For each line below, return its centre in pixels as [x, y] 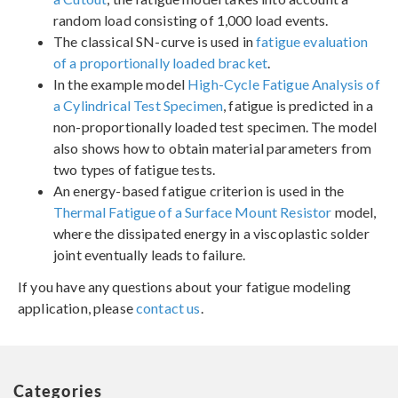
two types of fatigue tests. [135, 169]
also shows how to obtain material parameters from [213, 147]
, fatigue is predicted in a [298, 105]
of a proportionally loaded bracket [161, 62]
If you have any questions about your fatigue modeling [184, 286]
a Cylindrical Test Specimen [139, 105]
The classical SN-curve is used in [155, 41]
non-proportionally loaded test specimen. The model [215, 126]
